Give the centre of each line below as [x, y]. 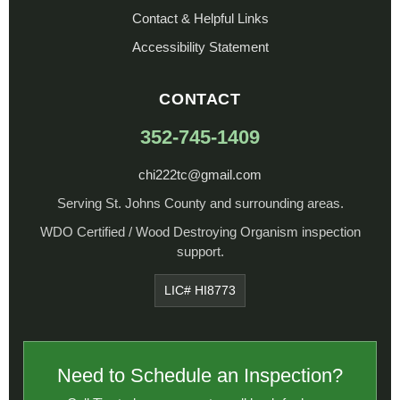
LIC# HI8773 [200, 290]
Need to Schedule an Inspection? [200, 375]
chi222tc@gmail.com [200, 174]
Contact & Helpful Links [200, 18]
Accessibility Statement [200, 46]
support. [200, 251]
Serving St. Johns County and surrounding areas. [200, 203]
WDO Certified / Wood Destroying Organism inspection [200, 231]
